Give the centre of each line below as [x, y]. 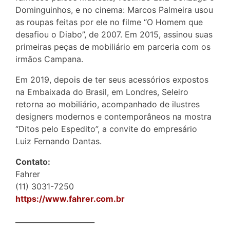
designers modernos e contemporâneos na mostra [113, 117]
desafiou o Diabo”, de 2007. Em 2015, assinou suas [114, 35]
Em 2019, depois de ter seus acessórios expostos [112, 80]
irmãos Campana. [49, 59]
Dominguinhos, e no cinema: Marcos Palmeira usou [114, 10]
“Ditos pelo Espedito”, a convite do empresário [106, 129]
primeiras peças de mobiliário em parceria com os [113, 47]
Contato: [33, 162]
